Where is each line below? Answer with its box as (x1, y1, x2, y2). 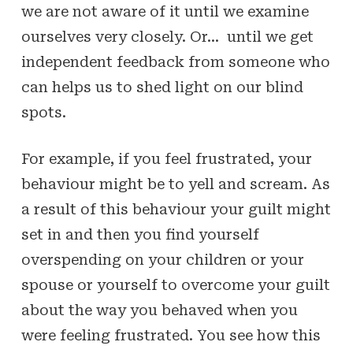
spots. (20, 104, 66, 121)
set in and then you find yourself (20, 226, 259, 243)
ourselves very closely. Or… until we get (20, 28, 314, 45)
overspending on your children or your (20, 251, 304, 268)
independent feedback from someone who (20, 54, 330, 70)
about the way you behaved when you (20, 302, 298, 318)
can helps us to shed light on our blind (20, 79, 303, 95)
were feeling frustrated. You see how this (20, 327, 321, 344)
